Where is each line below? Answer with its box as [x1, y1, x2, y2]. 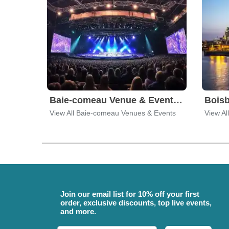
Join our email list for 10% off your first [60, 190, 199, 198]
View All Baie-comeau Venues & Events [50, 109, 176, 117]
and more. [60, 207, 96, 216]
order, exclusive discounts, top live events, [60, 198, 212, 207]
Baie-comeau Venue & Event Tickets [173, 95, 182, 105]
